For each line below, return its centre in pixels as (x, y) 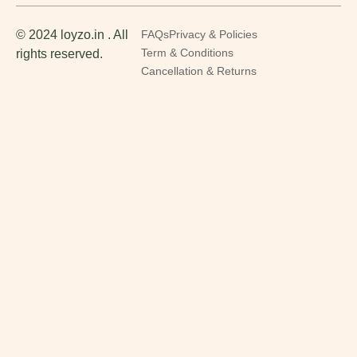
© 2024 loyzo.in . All (72, 34)
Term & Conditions (187, 53)
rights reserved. (59, 53)
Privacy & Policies (213, 34)
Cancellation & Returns (198, 71)
